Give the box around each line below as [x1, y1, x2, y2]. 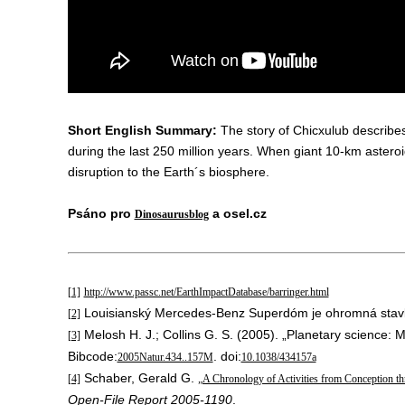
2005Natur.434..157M [117, 350, 213, 363]
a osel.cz [208, 205, 267, 221]
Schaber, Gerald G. [80, 370, 198, 385]
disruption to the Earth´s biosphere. [67, 164, 269, 179]
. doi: [212, 348, 241, 363]
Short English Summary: [67, 122, 217, 137]
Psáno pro [67, 205, 135, 221]
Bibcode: [67, 348, 118, 363]
